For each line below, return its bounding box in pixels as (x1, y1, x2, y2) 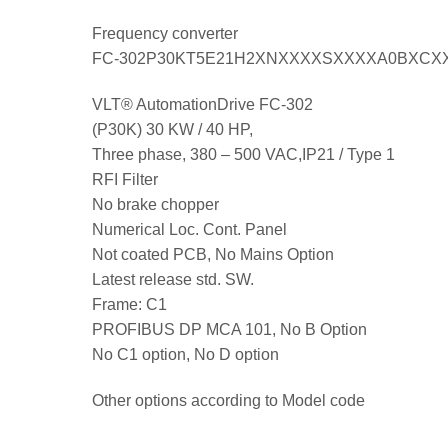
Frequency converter (92, 25, 238, 43)
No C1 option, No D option (92, 346, 279, 364)
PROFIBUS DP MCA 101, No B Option (92, 321, 367, 339)
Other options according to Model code (92, 392, 365, 410)
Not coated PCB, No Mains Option (92, 246, 334, 264)
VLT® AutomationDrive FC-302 (92, 96, 313, 114)
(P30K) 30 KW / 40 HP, (92, 121, 253, 139)
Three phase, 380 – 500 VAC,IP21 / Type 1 (92, 146, 395, 164)
